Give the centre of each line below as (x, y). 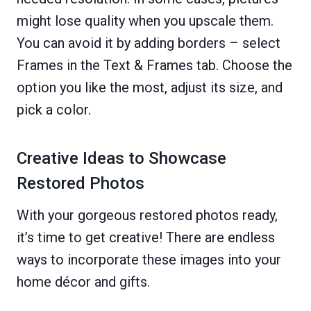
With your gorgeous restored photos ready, (147, 215)
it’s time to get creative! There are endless (146, 237)
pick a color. (54, 110)
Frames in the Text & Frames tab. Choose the (154, 65)
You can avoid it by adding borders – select (149, 43)
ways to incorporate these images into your (149, 260)
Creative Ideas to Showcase (121, 158)
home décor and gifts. (83, 282)
